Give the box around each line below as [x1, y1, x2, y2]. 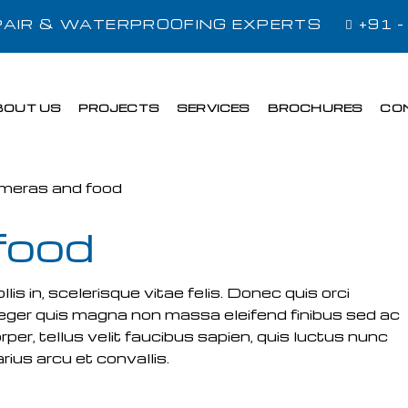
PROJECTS [78, 100, 160, 115]
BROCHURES [267, 100, 363, 115]
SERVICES [177, 100, 250, 115]
